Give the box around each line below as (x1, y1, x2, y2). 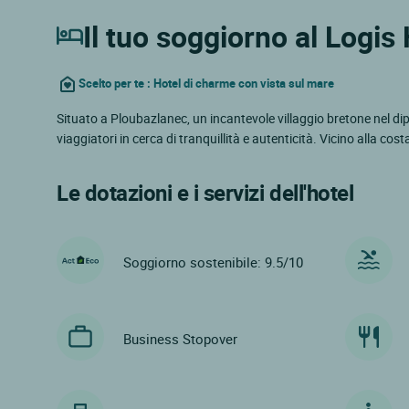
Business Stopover (123, 330, 237, 349)
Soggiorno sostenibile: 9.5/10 (123, 253, 303, 272)
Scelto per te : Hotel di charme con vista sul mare (79, 76, 334, 92)
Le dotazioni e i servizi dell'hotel (57, 177, 354, 207)
